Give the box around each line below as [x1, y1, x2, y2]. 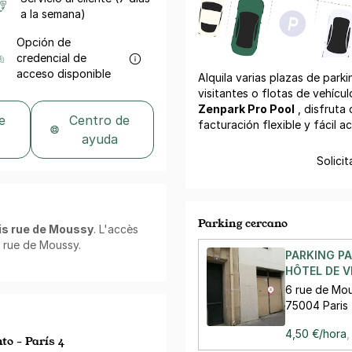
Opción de [16, 35, 71, 49]
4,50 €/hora [285, 326, 346, 340]
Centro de [69, 112, 130, 128]
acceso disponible [16, 66, 111, 80]
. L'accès [93, 222, 138, 236]
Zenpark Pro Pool [198, 101, 295, 115]
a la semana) [20, 6, 86, 20]
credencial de [16, 50, 86, 64]
